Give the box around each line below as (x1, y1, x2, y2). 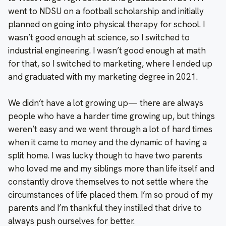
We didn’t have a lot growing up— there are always (8, 97, 203, 108)
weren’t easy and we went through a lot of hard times (8, 123, 212, 135)
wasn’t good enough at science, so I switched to (8, 31, 190, 43)
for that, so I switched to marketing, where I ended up (8, 58, 212, 69)
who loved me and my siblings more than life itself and (8, 162, 214, 174)
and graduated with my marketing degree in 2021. (8, 71, 198, 82)
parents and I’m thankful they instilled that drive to (8, 202, 202, 213)
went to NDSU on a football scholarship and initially (8, 5, 204, 17)
